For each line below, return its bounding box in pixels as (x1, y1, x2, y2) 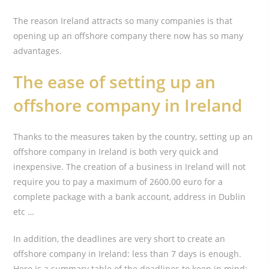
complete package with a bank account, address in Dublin (13, 190, 246, 202)
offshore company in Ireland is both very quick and (13, 145, 219, 157)
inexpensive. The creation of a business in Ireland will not (13, 160, 246, 172)
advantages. (13, 44, 62, 56)
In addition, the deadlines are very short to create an (13, 232, 226, 244)
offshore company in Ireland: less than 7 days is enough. (13, 247, 242, 259)
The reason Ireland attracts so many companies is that (13, 14, 233, 26)
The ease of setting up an (13, 70, 216, 93)
